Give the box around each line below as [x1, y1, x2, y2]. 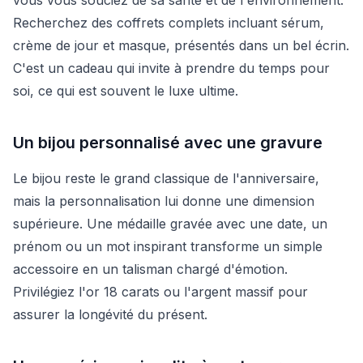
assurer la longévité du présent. [13, 305, 207, 322]
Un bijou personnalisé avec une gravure [13, 132, 322, 152]
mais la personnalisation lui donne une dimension [13, 192, 314, 209]
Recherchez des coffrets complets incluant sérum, [13, 14, 324, 31]
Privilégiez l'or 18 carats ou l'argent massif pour [13, 283, 308, 300]
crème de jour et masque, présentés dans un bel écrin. [13, 36, 349, 53]
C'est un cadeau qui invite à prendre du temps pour [13, 59, 330, 76]
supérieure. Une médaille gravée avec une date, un [13, 215, 327, 232]
